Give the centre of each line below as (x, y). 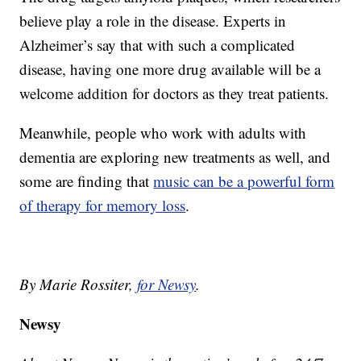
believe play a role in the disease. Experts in (153, 21)
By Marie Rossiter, (79, 284)
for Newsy (167, 284)
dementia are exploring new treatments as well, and (175, 157)
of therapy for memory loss (103, 205)
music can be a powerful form (244, 181)
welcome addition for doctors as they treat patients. (174, 93)
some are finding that (87, 181)
